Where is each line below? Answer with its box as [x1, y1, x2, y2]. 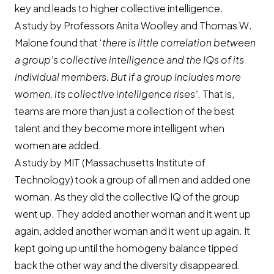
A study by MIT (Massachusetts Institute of [15, 156, 206, 169]
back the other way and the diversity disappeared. [15, 259, 240, 272]
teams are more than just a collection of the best [15, 105, 235, 117]
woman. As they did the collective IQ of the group [15, 190, 240, 203]
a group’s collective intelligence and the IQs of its [15, 53, 244, 66]
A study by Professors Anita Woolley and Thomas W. [15, 19, 252, 32]
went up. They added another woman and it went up [15, 207, 251, 220]
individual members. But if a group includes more [15, 70, 241, 83]
